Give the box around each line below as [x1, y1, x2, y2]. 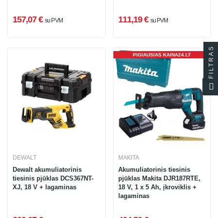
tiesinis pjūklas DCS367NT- [13, 175, 93, 182]
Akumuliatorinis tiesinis [118, 166, 190, 173]
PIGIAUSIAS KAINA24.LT [132, 52, 191, 57]
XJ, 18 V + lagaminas [13, 183, 76, 191]
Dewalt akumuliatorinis [13, 166, 82, 173]
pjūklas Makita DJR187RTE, [118, 175, 200, 182]
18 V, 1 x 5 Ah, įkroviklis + [118, 183, 197, 191]
